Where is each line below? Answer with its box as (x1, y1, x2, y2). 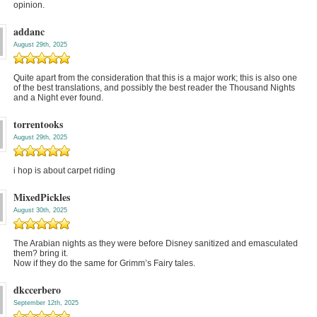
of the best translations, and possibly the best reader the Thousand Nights (13, 83, 295, 93)
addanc (13, 24, 45, 39)
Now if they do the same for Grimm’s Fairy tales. (13, 258, 195, 268)
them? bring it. (13, 248, 68, 258)
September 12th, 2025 (13, 299, 79, 306)
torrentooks (13, 117, 63, 132)
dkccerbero (13, 282, 61, 297)
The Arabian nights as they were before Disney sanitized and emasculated (13, 238, 298, 248)
